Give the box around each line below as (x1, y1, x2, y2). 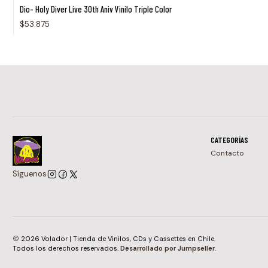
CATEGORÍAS (210, 135, 248, 145)
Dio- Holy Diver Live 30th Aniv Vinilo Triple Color (19, 4, 172, 15)
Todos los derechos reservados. (13, 243, 120, 252)
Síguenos (13, 169, 47, 179)
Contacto (210, 148, 244, 159)
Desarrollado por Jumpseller (120, 243, 215, 252)
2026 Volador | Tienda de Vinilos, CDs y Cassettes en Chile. (19, 234, 215, 243)
